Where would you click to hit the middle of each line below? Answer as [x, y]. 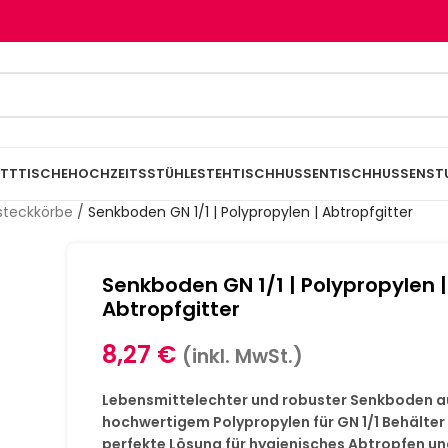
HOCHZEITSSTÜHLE [132, 173]
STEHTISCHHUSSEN [263, 173]
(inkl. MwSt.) [243, 356]
